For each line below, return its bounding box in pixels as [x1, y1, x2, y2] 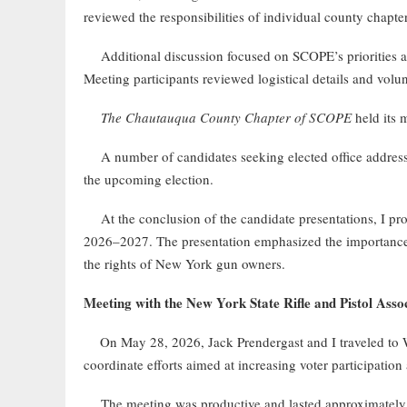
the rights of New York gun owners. [84, 254, 290, 273]
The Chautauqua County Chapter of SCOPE [101, 108, 352, 126]
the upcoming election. [84, 170, 213, 188]
